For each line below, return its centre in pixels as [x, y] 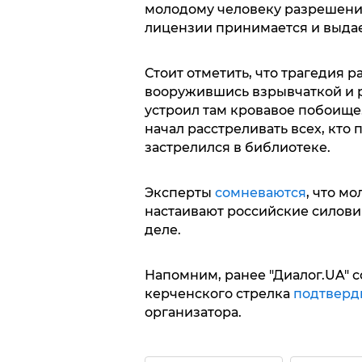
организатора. [193, 312]
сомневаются [260, 192]
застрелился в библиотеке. [237, 147]
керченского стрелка [219, 293]
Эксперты [179, 192]
